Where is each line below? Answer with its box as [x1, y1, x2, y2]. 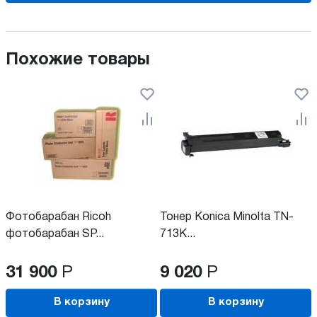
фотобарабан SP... [6, 229, 104, 239]
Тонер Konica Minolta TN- [160, 212, 294, 222]
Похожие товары [6, 52, 150, 68]
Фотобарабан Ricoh [6, 212, 111, 222]
